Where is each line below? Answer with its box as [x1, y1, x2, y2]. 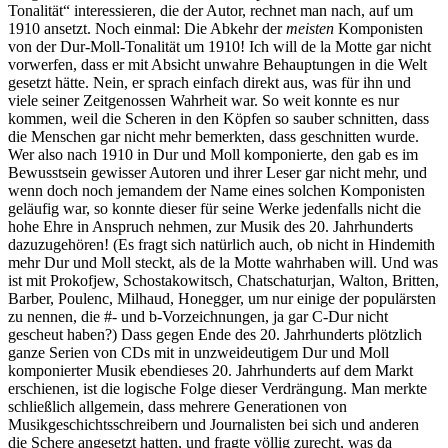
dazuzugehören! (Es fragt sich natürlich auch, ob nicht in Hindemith [8, 235, 435, 253]
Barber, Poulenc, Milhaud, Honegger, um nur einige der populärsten [8, 289, 436, 307]
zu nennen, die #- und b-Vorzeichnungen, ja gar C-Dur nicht [8, 307, 388, 325]
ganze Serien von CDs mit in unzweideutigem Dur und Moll [8, 343, 389, 361]
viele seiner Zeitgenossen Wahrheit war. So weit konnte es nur [8, 91, 399, 109]
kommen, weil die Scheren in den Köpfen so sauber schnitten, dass [8, 109, 429, 127]
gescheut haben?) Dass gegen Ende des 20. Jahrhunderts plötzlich [8, 325, 422, 343]
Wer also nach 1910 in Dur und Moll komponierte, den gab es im [8, 145, 418, 163]
